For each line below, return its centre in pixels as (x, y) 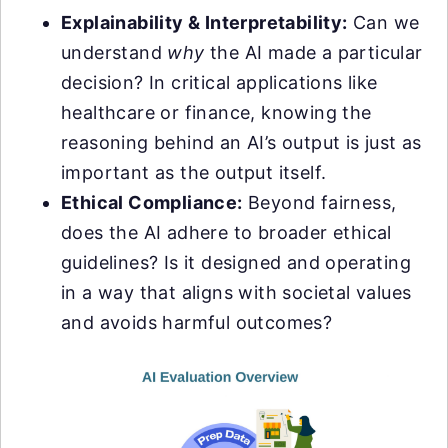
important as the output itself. (194, 172)
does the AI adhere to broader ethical (226, 232)
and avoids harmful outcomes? (197, 322)
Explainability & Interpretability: (204, 22)
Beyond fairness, (319, 202)
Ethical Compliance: (152, 202)
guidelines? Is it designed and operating (236, 262)
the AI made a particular (313, 52)
